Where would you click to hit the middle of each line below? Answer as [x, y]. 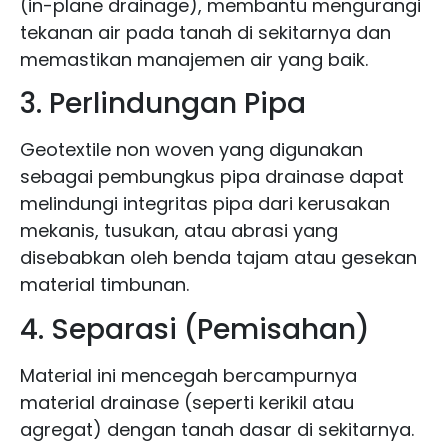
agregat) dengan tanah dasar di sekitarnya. [217, 429]
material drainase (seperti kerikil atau [187, 402]
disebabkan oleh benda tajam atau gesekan [218, 258]
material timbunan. [104, 285]
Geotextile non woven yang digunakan [191, 150]
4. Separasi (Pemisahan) [195, 329]
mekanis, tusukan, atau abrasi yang [179, 231]
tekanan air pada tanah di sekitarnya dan [205, 32]
